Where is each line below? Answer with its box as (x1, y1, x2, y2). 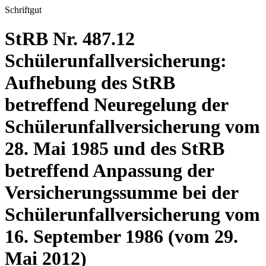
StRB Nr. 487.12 (5, 28, 135, 50)
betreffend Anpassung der (5, 160, 214, 182)
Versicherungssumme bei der (5, 182, 238, 204)
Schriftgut (5, 5, 42, 15)
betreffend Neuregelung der (5, 94, 228, 116)
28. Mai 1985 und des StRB (5, 138, 224, 160)
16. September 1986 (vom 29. (5, 226, 238, 248)
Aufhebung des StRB (5, 72, 175, 94)
